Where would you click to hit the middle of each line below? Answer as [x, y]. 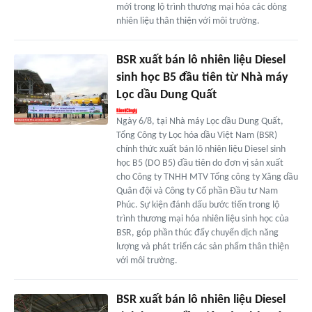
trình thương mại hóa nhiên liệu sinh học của [202, 219]
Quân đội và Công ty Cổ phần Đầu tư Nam [197, 192]
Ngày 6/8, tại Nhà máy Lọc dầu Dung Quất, [200, 122]
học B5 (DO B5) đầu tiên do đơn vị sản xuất [200, 164]
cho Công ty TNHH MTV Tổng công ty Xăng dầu [207, 178]
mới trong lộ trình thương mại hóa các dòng [201, 8]
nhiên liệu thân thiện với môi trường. [188, 22]
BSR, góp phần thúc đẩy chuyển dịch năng [197, 233]
